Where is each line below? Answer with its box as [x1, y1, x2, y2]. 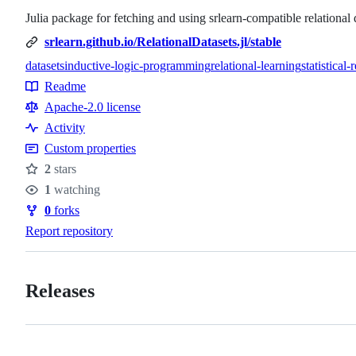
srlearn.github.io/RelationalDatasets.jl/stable [44, 34, 281, 48]
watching [51, 182, 100, 196]
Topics [25, 73, 67, 91]
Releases [25, 280, 95, 301]
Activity [44, 120, 85, 134]
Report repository [25, 223, 113, 238]
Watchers [25, 191, 86, 208]
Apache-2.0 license [44, 99, 141, 114]
